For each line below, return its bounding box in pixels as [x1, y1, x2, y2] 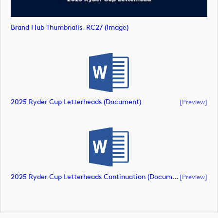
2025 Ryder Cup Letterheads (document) [11, 98, 141, 107]
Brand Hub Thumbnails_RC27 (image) [11, 23, 128, 32]
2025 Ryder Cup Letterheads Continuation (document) [172, 172, 179, 181]
